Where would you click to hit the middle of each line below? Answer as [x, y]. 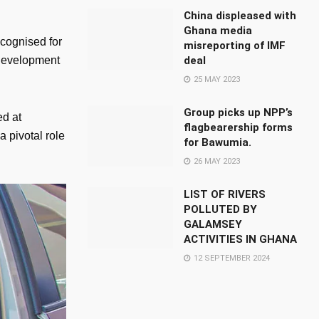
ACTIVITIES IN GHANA [241, 239]
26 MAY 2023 [216, 161]
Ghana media [218, 31]
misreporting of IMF [235, 46]
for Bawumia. [218, 142]
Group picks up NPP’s [239, 113]
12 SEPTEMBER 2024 [231, 258]
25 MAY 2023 [216, 79]
